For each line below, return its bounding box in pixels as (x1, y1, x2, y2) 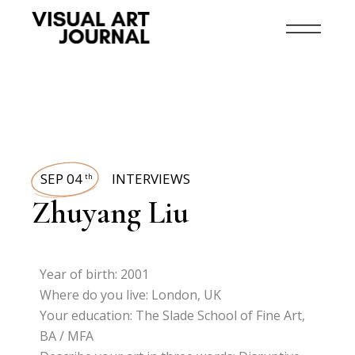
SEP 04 (40, 170, 83, 188)
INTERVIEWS (112, 170, 191, 188)
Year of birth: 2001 (40, 265, 150, 283)
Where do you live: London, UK (40, 286, 222, 303)
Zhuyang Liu (32, 193, 189, 231)
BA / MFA (40, 327, 94, 345)
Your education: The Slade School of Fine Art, (40, 307, 306, 324)
